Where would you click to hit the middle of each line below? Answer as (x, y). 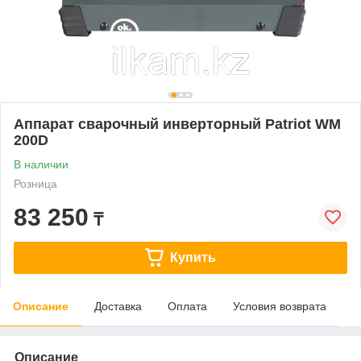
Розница (35, 183)
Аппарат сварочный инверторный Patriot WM (177, 124)
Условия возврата (280, 306)
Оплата (187, 306)
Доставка (118, 306)
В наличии (41, 164)
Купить (193, 257)
